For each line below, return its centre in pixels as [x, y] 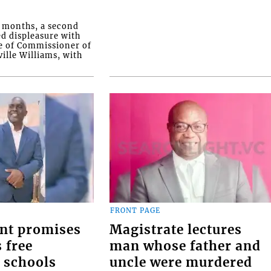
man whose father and [185, 246]
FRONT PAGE [135, 211]
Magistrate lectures [176, 230]
